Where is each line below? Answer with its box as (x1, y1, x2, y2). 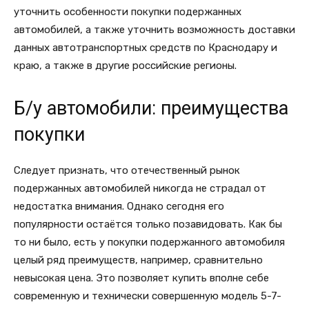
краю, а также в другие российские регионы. (14, 59, 237, 72)
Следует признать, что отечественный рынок (14, 164, 240, 177)
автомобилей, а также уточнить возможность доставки (14, 23, 295, 36)
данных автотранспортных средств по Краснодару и (14, 41, 277, 54)
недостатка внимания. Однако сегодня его (14, 200, 224, 212)
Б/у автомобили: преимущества (14, 97, 288, 119)
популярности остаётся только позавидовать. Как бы (14, 218, 282, 230)
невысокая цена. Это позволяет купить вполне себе (14, 272, 269, 284)
